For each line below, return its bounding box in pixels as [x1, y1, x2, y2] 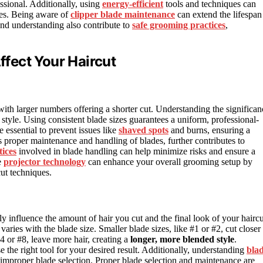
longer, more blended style [130, 234, 234, 245]
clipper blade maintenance [70, 9, 175, 20]
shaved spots [119, 124, 168, 135]
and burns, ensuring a [168, 124, 250, 135]
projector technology [4, 156, 86, 167]
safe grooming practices [132, 20, 225, 31]
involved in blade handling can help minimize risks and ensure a [16, 146, 255, 156]
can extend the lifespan [175, 9, 262, 20]
